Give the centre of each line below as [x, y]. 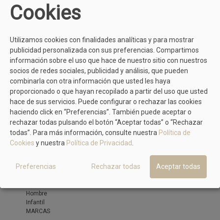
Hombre [37, 193]
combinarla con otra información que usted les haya [90, 81]
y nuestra [50, 143]
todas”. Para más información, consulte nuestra [84, 133]
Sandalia [38, 27]
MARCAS [38, 211]
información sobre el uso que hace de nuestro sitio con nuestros [109, 61]
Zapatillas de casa [51, 10]
